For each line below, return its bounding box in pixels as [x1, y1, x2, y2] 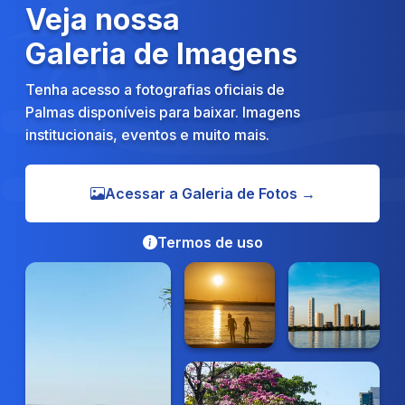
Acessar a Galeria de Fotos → [104, 184, 316, 202]
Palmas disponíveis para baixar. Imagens [25, 103, 300, 121]
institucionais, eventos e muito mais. [25, 126, 269, 144]
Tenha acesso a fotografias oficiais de [25, 80, 285, 99]
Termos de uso [156, 233, 263, 251]
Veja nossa [25, 2, 180, 37]
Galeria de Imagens [25, 36, 297, 71]
